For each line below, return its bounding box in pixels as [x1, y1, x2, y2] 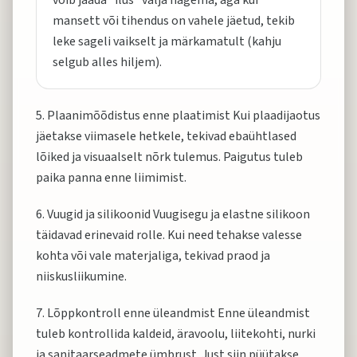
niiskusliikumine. [36, 268, 127, 285]
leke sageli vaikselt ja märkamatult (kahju [53, 33, 281, 50]
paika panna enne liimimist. [36, 169, 186, 186]
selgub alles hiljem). [53, 53, 162, 71]
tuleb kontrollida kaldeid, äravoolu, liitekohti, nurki [36, 325, 316, 343]
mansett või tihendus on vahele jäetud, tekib [53, 12, 295, 29]
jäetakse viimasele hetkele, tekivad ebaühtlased [36, 127, 296, 145]
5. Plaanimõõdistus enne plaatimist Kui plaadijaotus [36, 107, 320, 124]
